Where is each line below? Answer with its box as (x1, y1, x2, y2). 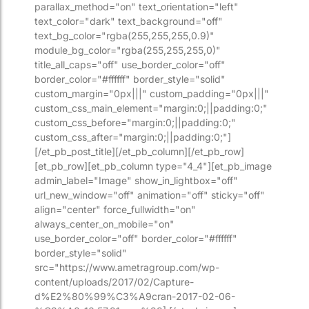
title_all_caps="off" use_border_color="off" (34, 59, 226, 71)
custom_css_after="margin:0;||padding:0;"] (34, 131, 231, 143)
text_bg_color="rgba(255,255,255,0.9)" (34, 30, 215, 42)
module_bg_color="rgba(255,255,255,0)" (34, 44, 221, 57)
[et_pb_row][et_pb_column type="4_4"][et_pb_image (34, 160, 272, 172)
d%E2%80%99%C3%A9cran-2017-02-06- (34, 290, 235, 303)
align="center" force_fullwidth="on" (34, 203, 196, 216)
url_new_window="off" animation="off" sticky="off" (34, 189, 265, 201)
